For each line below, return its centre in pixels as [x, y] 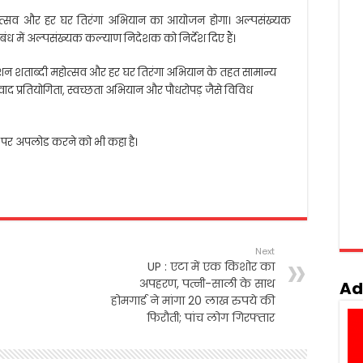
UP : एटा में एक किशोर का [211, 267]
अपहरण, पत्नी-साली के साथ [207, 284]
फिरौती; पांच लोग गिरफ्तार [211, 318]
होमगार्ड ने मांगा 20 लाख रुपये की [193, 301]
